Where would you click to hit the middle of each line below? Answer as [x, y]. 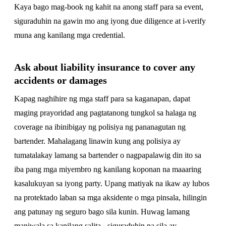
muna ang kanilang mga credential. [70, 35]
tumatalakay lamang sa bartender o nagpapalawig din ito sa [108, 155]
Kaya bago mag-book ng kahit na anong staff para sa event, [109, 7]
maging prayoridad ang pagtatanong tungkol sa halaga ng [105, 113]
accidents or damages [61, 80]
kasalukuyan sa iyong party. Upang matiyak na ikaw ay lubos [112, 183]
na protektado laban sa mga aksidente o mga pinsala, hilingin [110, 197]
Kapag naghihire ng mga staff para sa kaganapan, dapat [102, 99]
